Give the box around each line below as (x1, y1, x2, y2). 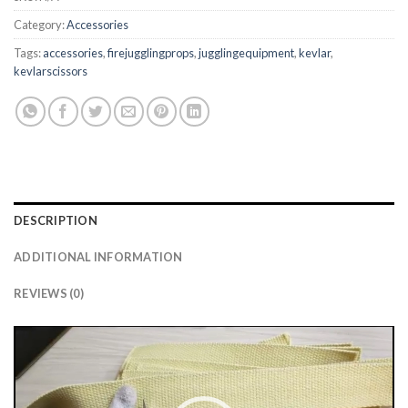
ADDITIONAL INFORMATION (14, 249, 183, 264)
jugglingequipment (199, 45, 294, 60)
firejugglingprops (107, 45, 194, 60)
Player (13, 350, 53, 368)
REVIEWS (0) (14, 285, 84, 301)
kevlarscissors (14, 63, 87, 78)
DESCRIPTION (14, 212, 97, 228)
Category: (14, 16, 66, 32)
